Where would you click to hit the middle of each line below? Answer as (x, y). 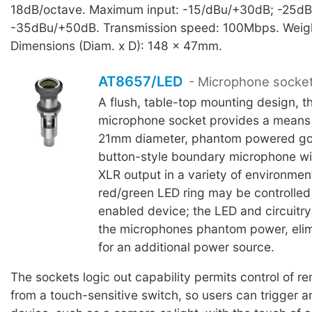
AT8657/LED (140, 82)
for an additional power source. (186, 247)
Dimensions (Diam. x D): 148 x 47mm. (116, 45)
